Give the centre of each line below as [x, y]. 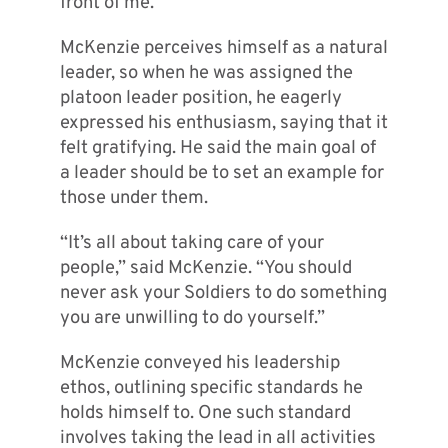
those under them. [135, 198]
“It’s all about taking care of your [191, 243]
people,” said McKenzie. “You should [205, 268]
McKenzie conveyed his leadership [199, 363]
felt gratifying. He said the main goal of [217, 148]
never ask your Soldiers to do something [223, 293]
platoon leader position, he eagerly [200, 98]
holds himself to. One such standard [205, 413]
